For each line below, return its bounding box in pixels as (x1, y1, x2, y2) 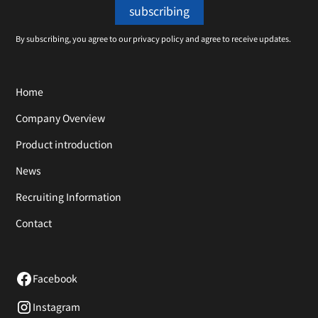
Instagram (33, 300, 81, 314)
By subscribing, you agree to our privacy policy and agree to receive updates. (16, 33, 292, 44)
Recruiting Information (16, 189, 122, 204)
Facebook (33, 271, 78, 286)
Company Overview (16, 110, 106, 125)
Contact (16, 215, 53, 230)
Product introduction (16, 136, 114, 151)
